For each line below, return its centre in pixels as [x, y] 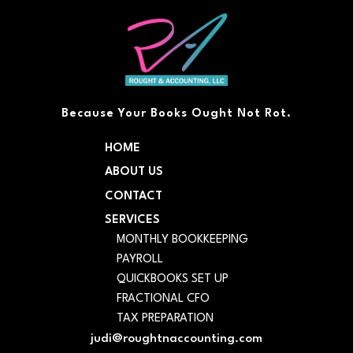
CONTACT [134, 196]
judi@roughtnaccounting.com [176, 339]
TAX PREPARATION [165, 319]
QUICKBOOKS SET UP [173, 280]
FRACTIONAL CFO [163, 299]
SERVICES [132, 221]
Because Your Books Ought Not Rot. [176, 113]
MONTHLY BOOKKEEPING [182, 240]
